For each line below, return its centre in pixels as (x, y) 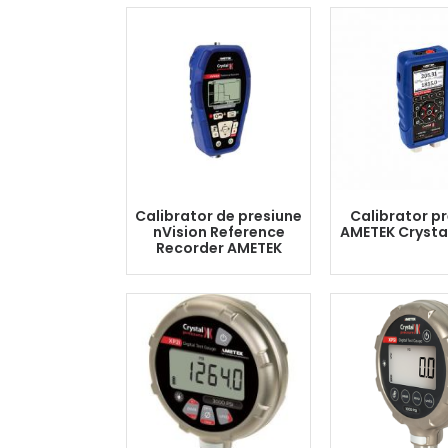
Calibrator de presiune (218, 216)
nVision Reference (218, 232)
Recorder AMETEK (218, 248)
